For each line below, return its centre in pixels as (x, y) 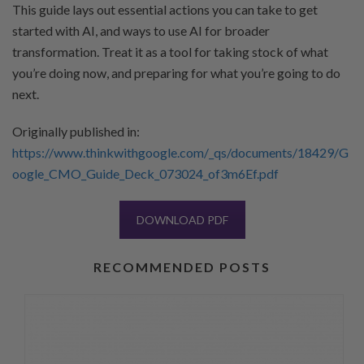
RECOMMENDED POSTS (182, 267)
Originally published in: (76, 131)
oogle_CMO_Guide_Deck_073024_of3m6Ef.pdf (145, 173)
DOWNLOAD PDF (182, 220)
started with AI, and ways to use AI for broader (141, 30)
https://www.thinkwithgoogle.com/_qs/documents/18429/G (180, 152)
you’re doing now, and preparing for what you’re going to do (176, 73)
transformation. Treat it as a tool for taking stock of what (170, 52)
